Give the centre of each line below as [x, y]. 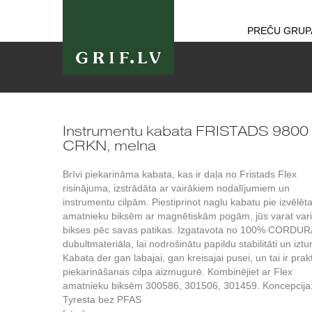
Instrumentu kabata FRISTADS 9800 [186, 131]
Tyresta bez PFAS [102, 299]
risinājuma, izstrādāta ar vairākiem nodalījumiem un [176, 188]
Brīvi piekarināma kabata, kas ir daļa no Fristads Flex [180, 174]
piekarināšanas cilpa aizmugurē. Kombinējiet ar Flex [178, 272]
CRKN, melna [109, 146]
